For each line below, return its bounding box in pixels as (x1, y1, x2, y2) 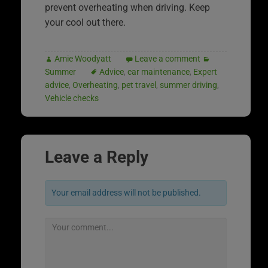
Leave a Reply (45, 147, 148, 167)
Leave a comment (135, 53, 200, 63)
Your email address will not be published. (51, 187, 201, 197)
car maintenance (127, 66, 190, 77)
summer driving (160, 80, 217, 90)
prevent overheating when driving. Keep (45, 1, 210, 13)
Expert (193, 66, 217, 77)
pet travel (121, 80, 156, 90)
